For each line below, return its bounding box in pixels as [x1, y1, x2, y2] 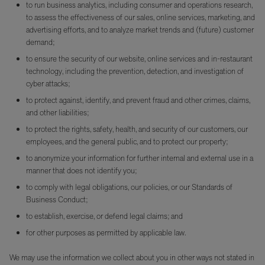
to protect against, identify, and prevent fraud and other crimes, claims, [26, 94, 250, 106]
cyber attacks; [26, 77, 70, 89]
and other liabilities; [26, 106, 89, 118]
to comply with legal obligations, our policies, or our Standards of [26, 181, 232, 193]
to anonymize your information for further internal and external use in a [26, 152, 253, 164]
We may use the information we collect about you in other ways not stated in [9, 251, 254, 263]
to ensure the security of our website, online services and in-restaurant [26, 53, 253, 64]
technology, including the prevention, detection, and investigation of [26, 65, 244, 77]
